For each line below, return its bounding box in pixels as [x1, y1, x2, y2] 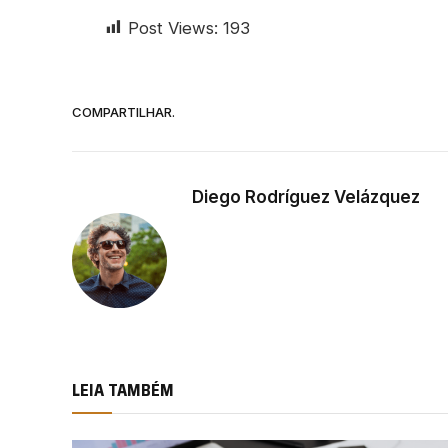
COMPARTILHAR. [72, 104, 175, 121]
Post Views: [128, 17, 218, 38]
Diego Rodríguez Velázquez [192, 186, 420, 207]
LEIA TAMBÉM [72, 377, 174, 404]
